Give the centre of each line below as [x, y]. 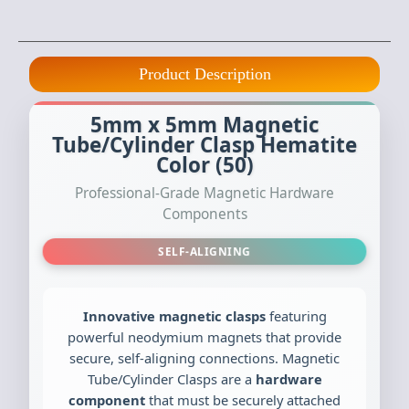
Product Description [204, 73]
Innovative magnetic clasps [174, 315]
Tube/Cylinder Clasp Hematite [204, 144]
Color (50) [204, 164]
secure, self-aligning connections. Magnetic [204, 357]
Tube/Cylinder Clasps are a [171, 378]
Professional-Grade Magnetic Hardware [204, 193]
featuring [296, 315]
